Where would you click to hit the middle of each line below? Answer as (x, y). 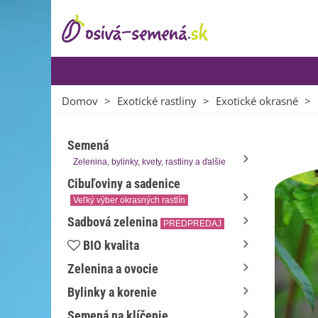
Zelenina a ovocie (113, 269)
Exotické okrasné (257, 101)
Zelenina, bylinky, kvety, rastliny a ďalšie (149, 162)
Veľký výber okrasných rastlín (129, 200)
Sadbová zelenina (113, 222)
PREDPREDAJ (192, 224)
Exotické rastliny (157, 101)
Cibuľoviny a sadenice (124, 183)
